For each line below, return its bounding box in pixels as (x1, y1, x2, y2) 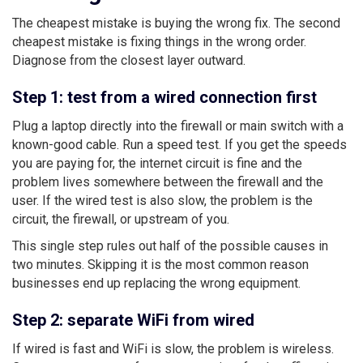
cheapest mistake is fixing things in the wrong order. (12, 33, 306, 49)
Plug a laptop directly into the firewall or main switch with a (12, 117, 344, 134)
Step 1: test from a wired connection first (12, 87, 317, 107)
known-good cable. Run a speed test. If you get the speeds (12, 136, 347, 152)
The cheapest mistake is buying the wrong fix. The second (12, 15, 340, 31)
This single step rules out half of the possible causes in (12, 237, 328, 254)
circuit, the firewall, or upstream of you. (12, 211, 229, 227)
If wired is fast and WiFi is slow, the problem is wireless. (12, 340, 334, 357)
